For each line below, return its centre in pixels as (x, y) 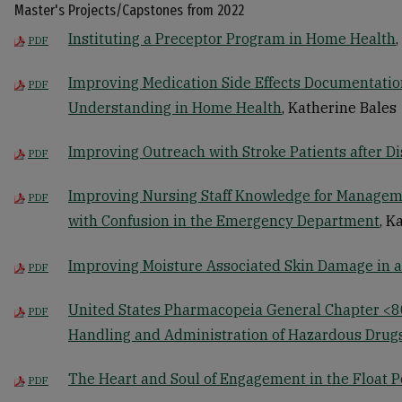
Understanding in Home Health (175, 107)
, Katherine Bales (339, 107)
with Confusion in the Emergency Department (224, 221)
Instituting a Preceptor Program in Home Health (232, 38)
